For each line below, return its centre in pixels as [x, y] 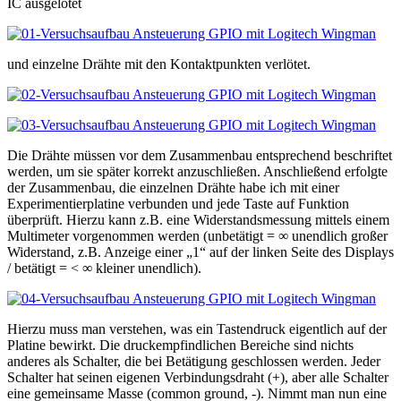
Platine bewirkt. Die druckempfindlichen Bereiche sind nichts [180, 346]
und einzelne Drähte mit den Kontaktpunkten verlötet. [159, 64]
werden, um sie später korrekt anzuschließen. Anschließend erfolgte [197, 172]
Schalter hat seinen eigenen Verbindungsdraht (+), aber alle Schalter [198, 378]
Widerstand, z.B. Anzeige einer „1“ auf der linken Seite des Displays [200, 252]
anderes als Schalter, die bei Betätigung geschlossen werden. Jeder [194, 362]
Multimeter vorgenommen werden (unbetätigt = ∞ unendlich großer [197, 236]
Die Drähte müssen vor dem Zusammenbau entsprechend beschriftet [200, 156]
